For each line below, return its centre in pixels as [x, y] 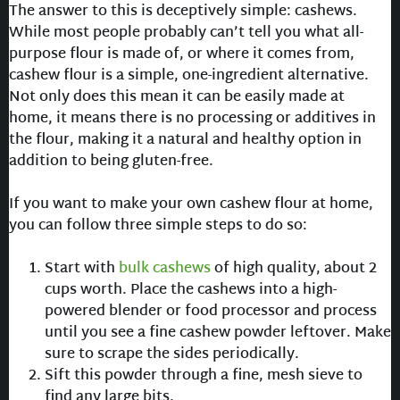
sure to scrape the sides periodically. [172, 355]
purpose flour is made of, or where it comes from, [182, 55]
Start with [82, 270]
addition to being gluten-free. [111, 162]
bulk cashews [165, 270]
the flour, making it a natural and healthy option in [185, 141]
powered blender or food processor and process [211, 312]
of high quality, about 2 [294, 270]
